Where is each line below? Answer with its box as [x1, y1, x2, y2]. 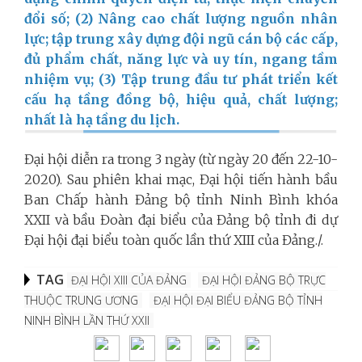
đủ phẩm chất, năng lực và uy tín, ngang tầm [24, 50, 338, 67]
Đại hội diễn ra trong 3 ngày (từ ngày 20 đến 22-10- [24, 150, 338, 167]
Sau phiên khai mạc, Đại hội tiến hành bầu [66, 170, 339, 187]
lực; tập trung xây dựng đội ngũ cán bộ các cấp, [24, 30, 338, 47]
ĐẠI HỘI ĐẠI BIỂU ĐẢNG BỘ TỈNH [154, 292, 322, 308]
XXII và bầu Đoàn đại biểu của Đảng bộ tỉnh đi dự [24, 211, 338, 228]
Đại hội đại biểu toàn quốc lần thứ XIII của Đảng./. [24, 231, 323, 248]
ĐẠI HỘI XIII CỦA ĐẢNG [71, 271, 187, 288]
